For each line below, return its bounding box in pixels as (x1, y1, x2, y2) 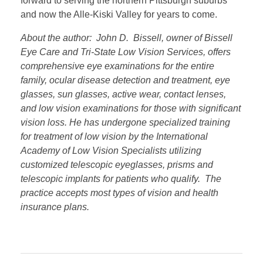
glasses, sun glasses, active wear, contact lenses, (21, 89, 226, 100)
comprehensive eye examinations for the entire (21, 61, 214, 72)
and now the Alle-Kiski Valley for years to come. (21, 9, 217, 20)
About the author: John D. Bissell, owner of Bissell (21, 33, 232, 43)
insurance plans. (21, 202, 89, 213)
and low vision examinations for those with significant (21, 103, 241, 114)
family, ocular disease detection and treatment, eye (21, 75, 230, 86)
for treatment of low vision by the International (21, 131, 208, 142)
